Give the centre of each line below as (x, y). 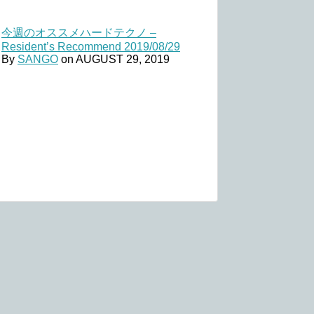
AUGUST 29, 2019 (123, 60)
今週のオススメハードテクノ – (79, 33)
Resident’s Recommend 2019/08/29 (91, 47)
